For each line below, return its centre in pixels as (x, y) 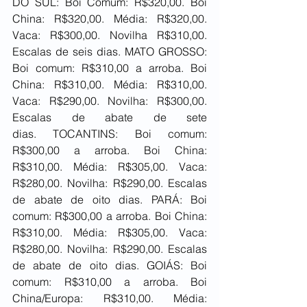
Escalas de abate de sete (110, 118)
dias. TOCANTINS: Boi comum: (110, 134)
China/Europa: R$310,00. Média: (110, 298)
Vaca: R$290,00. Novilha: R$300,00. (110, 101)
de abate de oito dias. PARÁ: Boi (110, 200)
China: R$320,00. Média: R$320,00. (110, 19)
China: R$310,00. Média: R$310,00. (110, 85)
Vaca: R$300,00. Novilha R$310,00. (110, 35)
